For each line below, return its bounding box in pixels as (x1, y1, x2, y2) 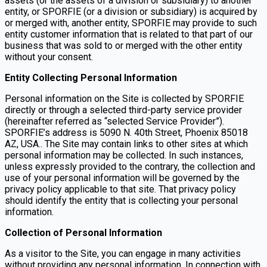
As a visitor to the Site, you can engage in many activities (5, 247, 241, 259)
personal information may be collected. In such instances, (5, 149, 243, 161)
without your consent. (5, 51, 93, 63)
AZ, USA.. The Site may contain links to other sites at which (5, 138, 248, 150)
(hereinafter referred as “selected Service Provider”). (5, 115, 224, 127)
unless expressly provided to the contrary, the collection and (5, 160, 255, 172)
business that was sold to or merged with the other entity (5, 39, 243, 51)
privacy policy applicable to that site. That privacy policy (5, 183, 236, 195)
